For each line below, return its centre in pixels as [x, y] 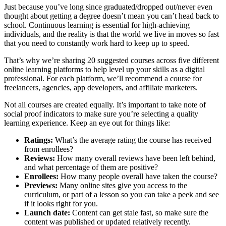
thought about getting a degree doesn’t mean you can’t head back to [111, 16]
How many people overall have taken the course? [138, 176]
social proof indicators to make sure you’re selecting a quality [101, 114]
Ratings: [40, 140]
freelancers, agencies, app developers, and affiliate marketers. [101, 87]
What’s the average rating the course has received [133, 140]
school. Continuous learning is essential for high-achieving [97, 25]
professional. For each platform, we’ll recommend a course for [103, 78]
